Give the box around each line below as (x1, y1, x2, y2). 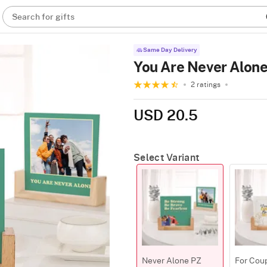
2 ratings (191, 81, 221, 88)
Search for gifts (12, 13, 75, 21)
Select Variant (133, 153, 200, 163)
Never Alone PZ (142, 257, 201, 265)
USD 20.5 (133, 109, 198, 123)
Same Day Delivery (143, 47, 197, 53)
